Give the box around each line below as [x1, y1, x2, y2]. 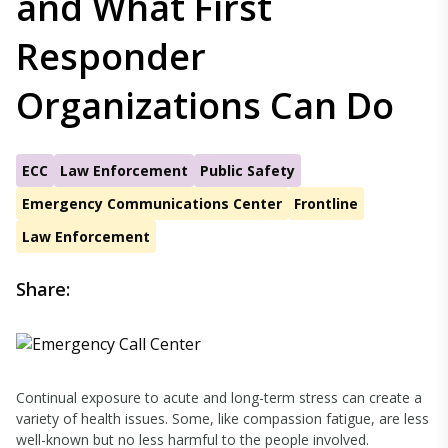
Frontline [294, 194, 358, 213]
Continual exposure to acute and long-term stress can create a [16, 388, 422, 407]
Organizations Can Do [16, 81, 394, 130]
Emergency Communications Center [22, 194, 282, 213]
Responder [16, 32, 206, 81]
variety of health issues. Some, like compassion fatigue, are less [16, 409, 429, 428]
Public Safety [200, 161, 295, 180]
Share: [16, 277, 70, 301]
